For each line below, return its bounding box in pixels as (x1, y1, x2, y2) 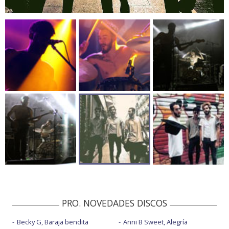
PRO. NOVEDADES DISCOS (62, 196, 167, 209)
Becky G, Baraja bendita (17, 217, 88, 226)
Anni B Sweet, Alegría (123, 217, 188, 226)
